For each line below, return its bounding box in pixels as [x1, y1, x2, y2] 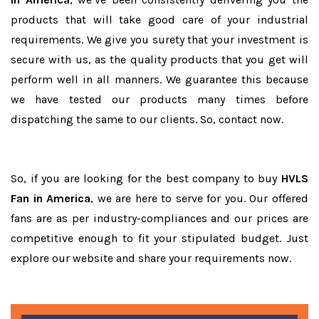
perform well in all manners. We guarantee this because [11, 73, 308, 86]
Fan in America [11, 192, 91, 205]
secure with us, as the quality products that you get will [11, 53, 308, 66]
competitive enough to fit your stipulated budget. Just [11, 231, 308, 245]
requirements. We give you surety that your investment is [11, 33, 308, 46]
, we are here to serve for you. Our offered [90, 192, 309, 205]
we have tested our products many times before [11, 93, 308, 106]
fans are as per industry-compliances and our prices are [11, 211, 308, 225]
